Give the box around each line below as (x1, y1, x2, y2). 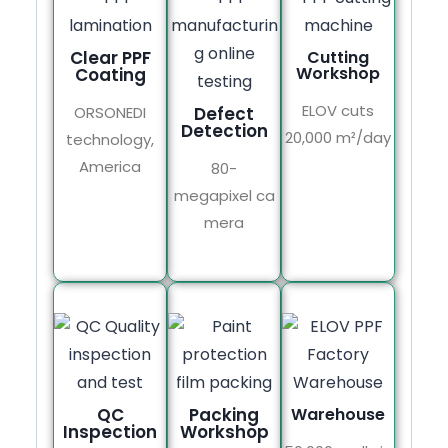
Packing (189, 402, 259, 427)
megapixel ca (173, 184, 275, 206)
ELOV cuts (302, 99, 374, 121)
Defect (194, 101, 254, 126)
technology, (66, 128, 154, 150)
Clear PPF (69, 45, 151, 70)
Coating (74, 62, 146, 87)
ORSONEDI (74, 101, 146, 123)
